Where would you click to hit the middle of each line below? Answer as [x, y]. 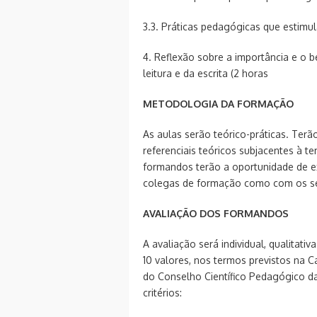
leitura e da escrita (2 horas [206, 73]
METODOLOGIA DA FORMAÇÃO [218, 103]
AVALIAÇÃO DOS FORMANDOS [216, 213]
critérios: [162, 292]
